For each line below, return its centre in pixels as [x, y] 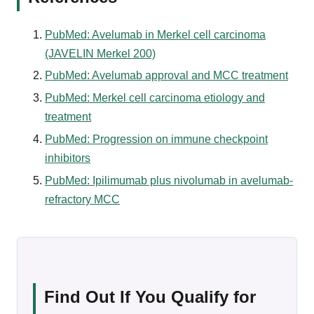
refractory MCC [82, 199]
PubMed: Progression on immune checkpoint [156, 139]
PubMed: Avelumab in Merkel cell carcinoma [155, 34]
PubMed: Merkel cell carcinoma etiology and [155, 98]
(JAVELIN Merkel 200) [100, 53]
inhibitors [68, 158]
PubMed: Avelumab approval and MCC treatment [166, 76]
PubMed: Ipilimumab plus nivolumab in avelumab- [169, 180]
